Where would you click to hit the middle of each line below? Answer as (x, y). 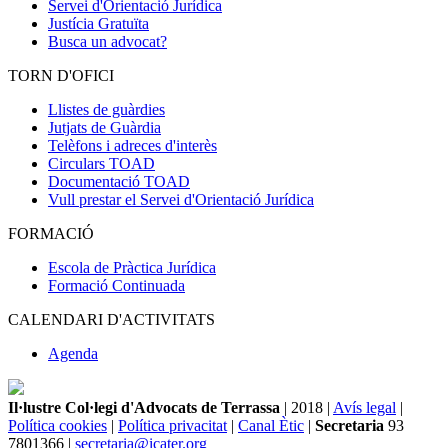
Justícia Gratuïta (98, 23)
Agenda (73, 353)
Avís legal (364, 407)
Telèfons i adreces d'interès (132, 145)
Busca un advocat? (107, 41)
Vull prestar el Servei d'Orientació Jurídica (181, 199)
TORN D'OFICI (61, 75)
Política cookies (57, 425)
